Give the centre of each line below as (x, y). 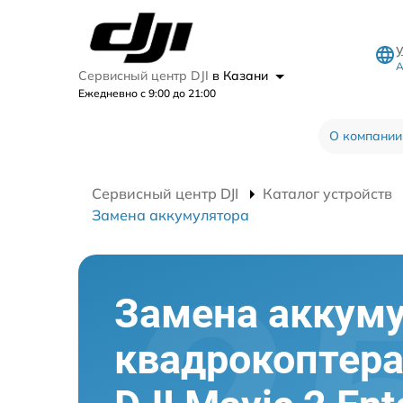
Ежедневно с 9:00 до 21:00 (147, 93)
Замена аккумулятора (170, 215)
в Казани (242, 76)
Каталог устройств (327, 193)
